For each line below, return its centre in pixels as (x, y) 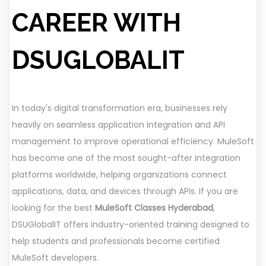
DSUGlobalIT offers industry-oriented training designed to (131, 224)
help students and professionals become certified (116, 241)
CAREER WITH (96, 23)
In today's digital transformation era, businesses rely (120, 108)
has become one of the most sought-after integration (126, 158)
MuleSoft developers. (55, 257)
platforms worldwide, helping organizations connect (119, 174)
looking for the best (53, 208)
